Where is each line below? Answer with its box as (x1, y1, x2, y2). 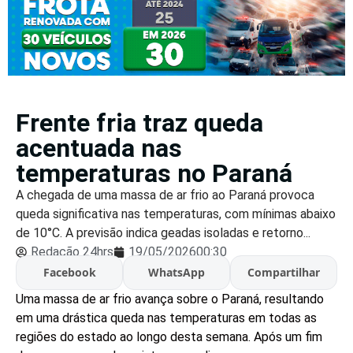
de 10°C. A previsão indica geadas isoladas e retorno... (16, 225, 310, 240)
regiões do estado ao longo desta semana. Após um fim (16, 329, 322, 344)
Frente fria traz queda (16, 107, 263, 138)
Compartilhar (247, 265, 320, 281)
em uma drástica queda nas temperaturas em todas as (16, 310, 317, 325)
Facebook (43, 265, 96, 281)
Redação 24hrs (31, 243, 113, 259)
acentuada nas (16, 132, 182, 163)
